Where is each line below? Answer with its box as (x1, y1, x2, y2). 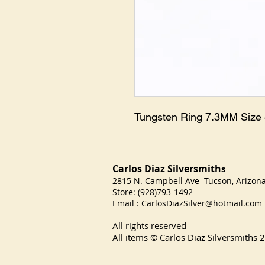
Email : (112, 198, 141, 209)
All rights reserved (112, 219, 186, 231)
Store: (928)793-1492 (112, 186, 193, 198)
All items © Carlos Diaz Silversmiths (112, 231, 257, 243)
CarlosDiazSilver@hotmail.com (141, 198, 262, 209)
